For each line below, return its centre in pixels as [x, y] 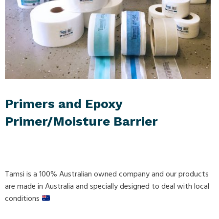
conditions [23, 199]
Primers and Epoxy [64, 104]
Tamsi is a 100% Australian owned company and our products [107, 175]
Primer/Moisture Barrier [81, 121]
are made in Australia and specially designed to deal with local [107, 187]
